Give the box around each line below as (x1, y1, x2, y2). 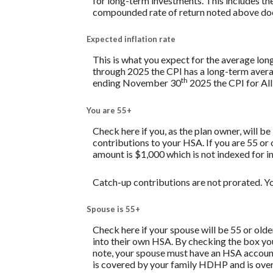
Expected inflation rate (87, 34, 175, 44)
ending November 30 (93, 77, 181, 89)
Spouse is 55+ (87, 204, 140, 214)
